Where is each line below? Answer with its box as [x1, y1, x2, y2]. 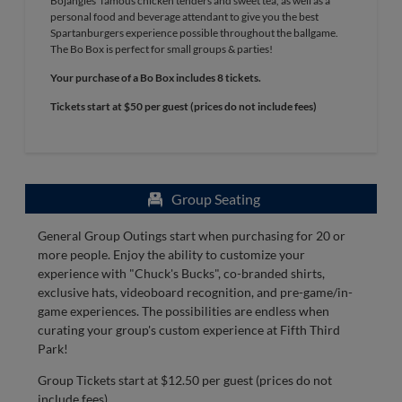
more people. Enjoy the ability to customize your [38, 246, 305, 262]
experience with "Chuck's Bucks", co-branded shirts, [38, 265, 325, 281]
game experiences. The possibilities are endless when [38, 302, 329, 319]
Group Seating [171, 189, 260, 207]
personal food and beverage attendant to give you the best [50, 9, 319, 23]
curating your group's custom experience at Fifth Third [38, 321, 340, 337]
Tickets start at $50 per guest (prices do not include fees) [50, 99, 317, 113]
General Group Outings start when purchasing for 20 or [38, 227, 345, 243]
